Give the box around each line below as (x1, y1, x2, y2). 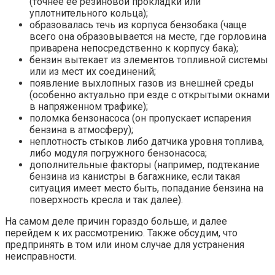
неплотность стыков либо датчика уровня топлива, (29, 135, 264, 147)
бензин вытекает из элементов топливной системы (29, 53, 268, 66)
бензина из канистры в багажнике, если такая (29, 170, 240, 182)
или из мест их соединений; (29, 65, 156, 77)
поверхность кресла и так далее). (29, 193, 183, 206)
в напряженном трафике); (29, 100, 148, 112)
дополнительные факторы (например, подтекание (29, 158, 260, 171)
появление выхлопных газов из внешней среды (29, 77, 254, 89)
